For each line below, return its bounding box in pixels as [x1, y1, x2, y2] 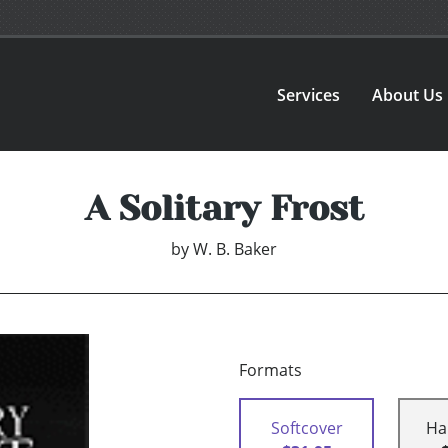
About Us [372, 83, 444, 106]
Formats [239, 359, 302, 382]
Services [277, 83, 341, 106]
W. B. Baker [193, 238, 277, 261]
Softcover [270, 417, 343, 440]
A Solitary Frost [84, 188, 364, 229]
